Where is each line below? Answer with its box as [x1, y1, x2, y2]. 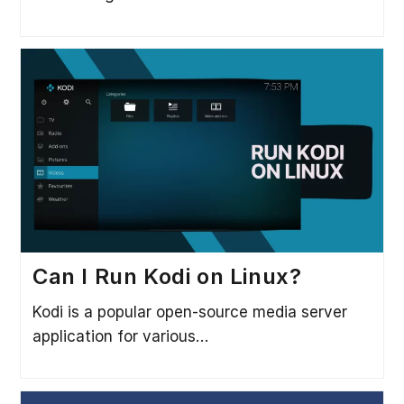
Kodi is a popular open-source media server [32, 302, 347, 321]
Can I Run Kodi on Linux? [32, 262, 302, 289]
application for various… [32, 326, 208, 345]
